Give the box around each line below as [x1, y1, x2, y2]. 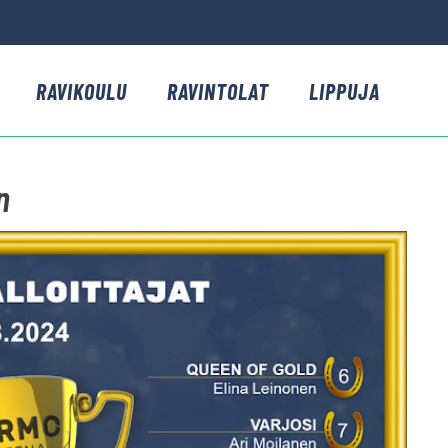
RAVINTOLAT [167, 78, 269, 104]
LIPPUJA [309, 78, 380, 104]
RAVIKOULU [36, 78, 127, 104]
